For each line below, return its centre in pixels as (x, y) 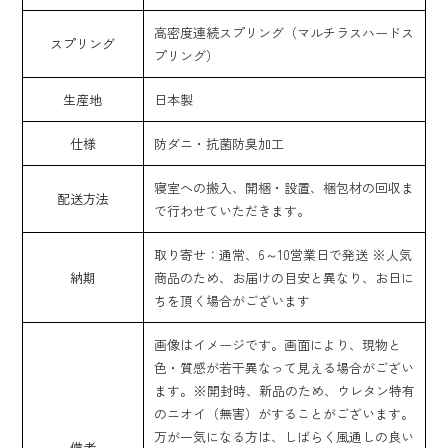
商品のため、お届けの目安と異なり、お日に (283, 278)
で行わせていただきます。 (231, 211)
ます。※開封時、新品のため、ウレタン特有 (284, 391)
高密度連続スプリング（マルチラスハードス (283, 33)
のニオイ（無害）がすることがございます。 (283, 414)
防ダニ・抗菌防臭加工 (218, 144)
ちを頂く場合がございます (231, 301)
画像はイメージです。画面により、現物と (277, 345)
